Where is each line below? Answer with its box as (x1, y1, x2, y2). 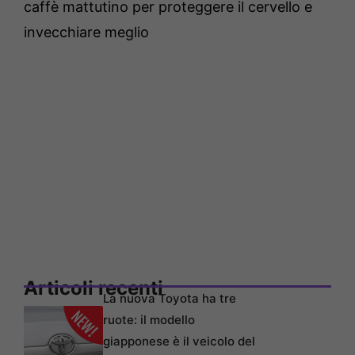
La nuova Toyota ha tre (103, 291, 236, 307)
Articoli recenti (24, 277, 163, 300)
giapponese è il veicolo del (103, 334, 255, 349)
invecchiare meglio (24, 24, 149, 41)
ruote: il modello (103, 312, 195, 328)
